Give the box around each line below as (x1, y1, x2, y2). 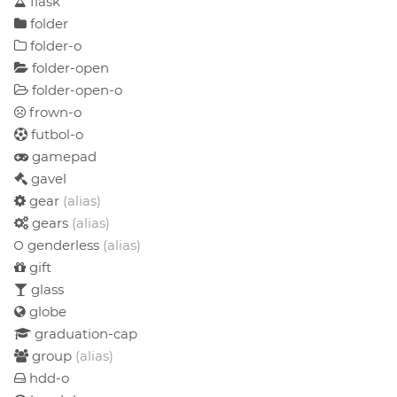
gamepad (28, 147, 97, 165)
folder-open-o (28, 81, 122, 98)
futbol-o (27, 125, 83, 143)
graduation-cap (31, 324, 137, 342)
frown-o (26, 103, 82, 121)
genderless (24, 236, 103, 253)
